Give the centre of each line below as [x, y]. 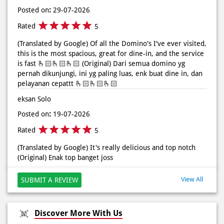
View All [192, 179]
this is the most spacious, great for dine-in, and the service [111, 53]
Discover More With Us [78, 213]
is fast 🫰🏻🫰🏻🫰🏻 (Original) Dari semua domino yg [101, 63]
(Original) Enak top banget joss [65, 157]
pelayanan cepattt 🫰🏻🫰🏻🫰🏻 [67, 83]
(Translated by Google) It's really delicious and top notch [106, 147]
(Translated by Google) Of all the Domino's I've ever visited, [112, 43]
